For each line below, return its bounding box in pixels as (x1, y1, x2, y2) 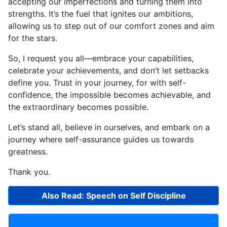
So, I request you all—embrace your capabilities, (8, 53, 194, 63)
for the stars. (8, 32, 57, 43)
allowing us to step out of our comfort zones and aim (8, 20, 214, 31)
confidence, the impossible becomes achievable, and (8, 89, 211, 100)
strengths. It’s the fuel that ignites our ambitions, (8, 8, 193, 19)
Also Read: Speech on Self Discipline (41, 190, 186, 201)
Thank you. (8, 166, 50, 177)
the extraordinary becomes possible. (8, 101, 148, 112)
